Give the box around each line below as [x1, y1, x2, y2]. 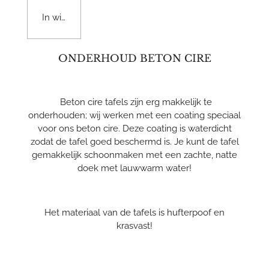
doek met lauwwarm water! [77, 163, 192, 174]
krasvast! [116, 220, 153, 232]
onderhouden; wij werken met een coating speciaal [28, 110, 241, 121]
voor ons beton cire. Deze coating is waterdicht [37, 123, 232, 134]
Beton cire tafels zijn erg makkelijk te [57, 97, 212, 108]
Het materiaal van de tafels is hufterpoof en [44, 207, 225, 219]
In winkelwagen [42, 12, 108, 23]
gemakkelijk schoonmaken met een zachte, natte [32, 150, 237, 161]
